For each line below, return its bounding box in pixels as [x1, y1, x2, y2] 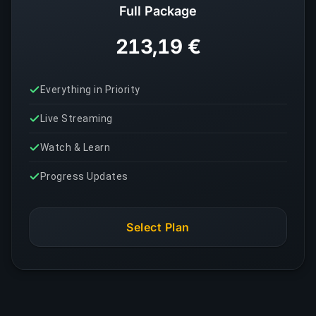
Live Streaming [40, 113, 113, 124]
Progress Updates [40, 171, 128, 182]
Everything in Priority [40, 84, 140, 95]
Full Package [119, 4, 197, 18]
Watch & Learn [40, 142, 111, 153]
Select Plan [126, 220, 190, 234]
